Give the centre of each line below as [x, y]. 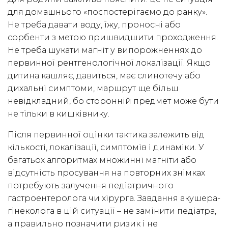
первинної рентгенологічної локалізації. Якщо [109, 63]
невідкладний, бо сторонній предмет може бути [113, 101]
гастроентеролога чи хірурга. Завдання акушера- [114, 198]
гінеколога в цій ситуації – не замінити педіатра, [112, 211]
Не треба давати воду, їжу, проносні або [94, 25]
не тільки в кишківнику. [59, 114]
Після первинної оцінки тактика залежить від [106, 135]
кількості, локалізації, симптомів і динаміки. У [106, 148]
